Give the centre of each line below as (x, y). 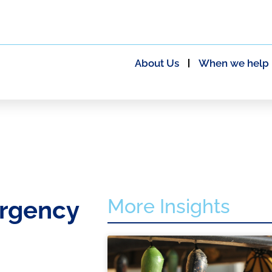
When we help (233, 63)
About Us (157, 63)
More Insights (168, 206)
